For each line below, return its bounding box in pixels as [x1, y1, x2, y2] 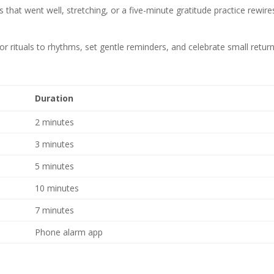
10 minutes [35, 182, 80, 194]
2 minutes [35, 116, 75, 128]
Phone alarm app [35, 226, 103, 239]
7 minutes [35, 204, 75, 217]
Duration [35, 92, 74, 105]
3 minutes [35, 138, 75, 150]
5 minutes [35, 160, 75, 172]
